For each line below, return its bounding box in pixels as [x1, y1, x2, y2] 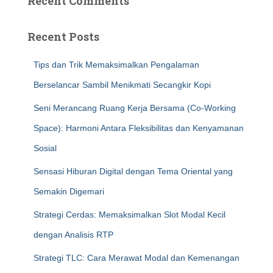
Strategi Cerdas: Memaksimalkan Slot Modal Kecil [34, 210, 225, 219]
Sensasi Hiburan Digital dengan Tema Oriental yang [34, 166, 233, 176]
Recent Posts [27, 29, 99, 44]
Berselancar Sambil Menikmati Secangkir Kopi [34, 80, 211, 90]
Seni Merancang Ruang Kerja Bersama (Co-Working [34, 103, 236, 113]
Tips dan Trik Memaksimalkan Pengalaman [34, 60, 199, 69]
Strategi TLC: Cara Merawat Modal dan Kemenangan [34, 253, 239, 263]
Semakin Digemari [34, 186, 104, 196]
